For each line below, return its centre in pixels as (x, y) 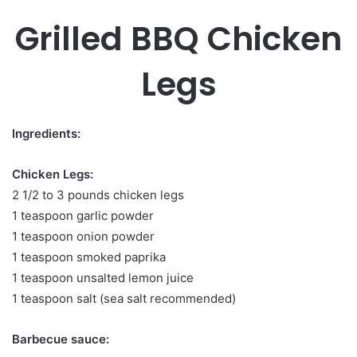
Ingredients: (46, 133)
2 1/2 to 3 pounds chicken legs (98, 194)
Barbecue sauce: (61, 339)
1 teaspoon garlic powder (83, 215)
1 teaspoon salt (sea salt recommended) (124, 298)
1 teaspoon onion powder (83, 236)
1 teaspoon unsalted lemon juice (103, 277)
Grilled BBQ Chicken (178, 39)
